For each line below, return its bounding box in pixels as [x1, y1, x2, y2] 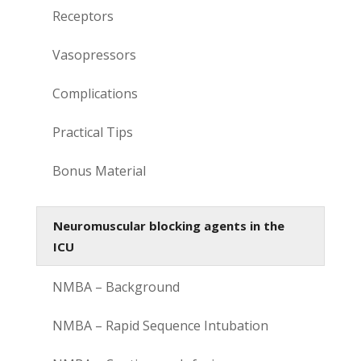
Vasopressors [52, 45, 136, 64]
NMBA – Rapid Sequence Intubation [52, 316, 268, 334]
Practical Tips [52, 122, 133, 141]
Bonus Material [52, 161, 146, 180]
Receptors [52, 6, 114, 25]
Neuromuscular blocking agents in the [52, 217, 284, 234]
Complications [52, 84, 138, 102]
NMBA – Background [52, 277, 180, 296]
